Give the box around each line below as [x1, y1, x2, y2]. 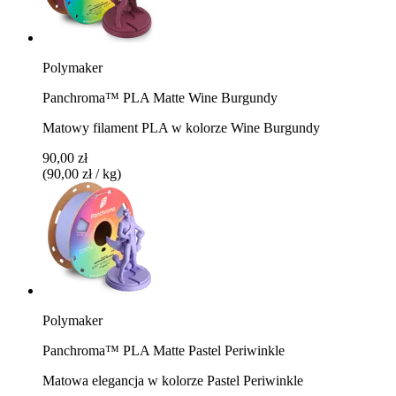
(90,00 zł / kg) [42, 165, 121, 181]
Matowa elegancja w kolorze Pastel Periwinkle [42, 372, 303, 388]
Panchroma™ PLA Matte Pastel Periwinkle [42, 342, 285, 358]
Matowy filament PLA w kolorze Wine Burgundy [42, 119, 320, 135]
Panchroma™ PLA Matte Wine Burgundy [42, 89, 278, 105]
